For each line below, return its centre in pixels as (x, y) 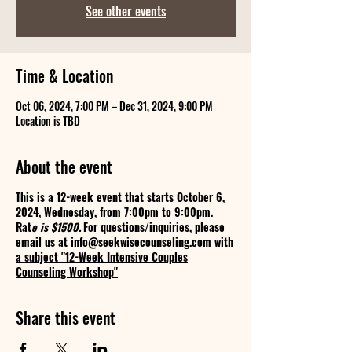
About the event (64, 167)
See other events (126, 11)
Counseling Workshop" (67, 271)
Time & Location (64, 75)
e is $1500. (56, 227)
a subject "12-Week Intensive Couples (102, 257)
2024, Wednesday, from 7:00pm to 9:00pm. (114, 212)
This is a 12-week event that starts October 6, (120, 197)
